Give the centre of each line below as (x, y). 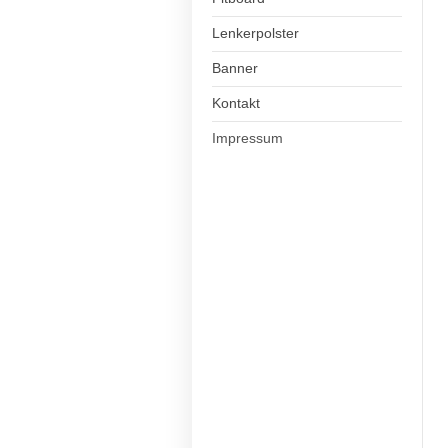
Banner (235, 68)
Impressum (247, 138)
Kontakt (236, 103)
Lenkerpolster (255, 33)
